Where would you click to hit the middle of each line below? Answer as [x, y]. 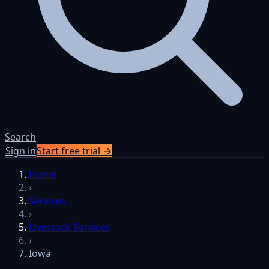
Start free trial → [74, 151]
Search [20, 137]
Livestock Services [70, 227]
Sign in [21, 151]
